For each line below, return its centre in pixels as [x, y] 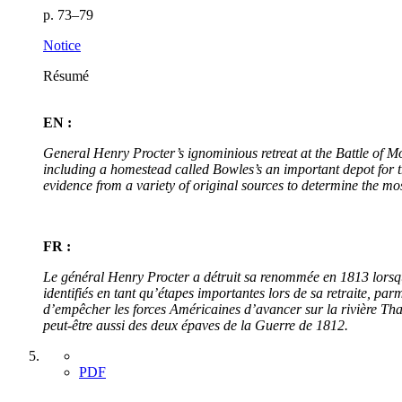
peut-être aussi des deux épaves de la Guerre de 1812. [196, 325]
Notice [62, 45]
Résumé [66, 75]
